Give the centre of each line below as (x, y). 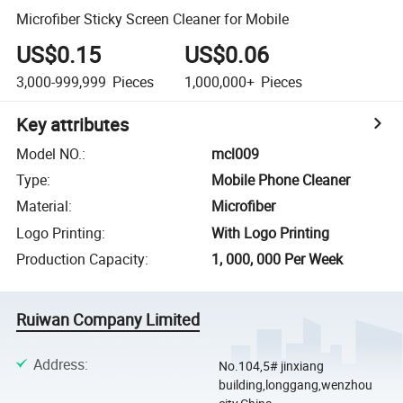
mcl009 (236, 153)
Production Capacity (81, 260)
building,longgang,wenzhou (295, 384)
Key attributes (73, 124)
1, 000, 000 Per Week (278, 260)
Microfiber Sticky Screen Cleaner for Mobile (153, 18)
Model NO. (49, 153)
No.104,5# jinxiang (271, 365)
